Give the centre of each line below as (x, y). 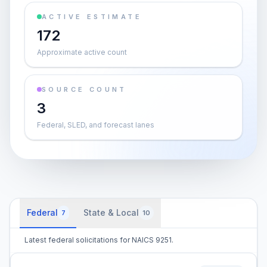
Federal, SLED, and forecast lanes (96, 125)
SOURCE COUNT (84, 89)
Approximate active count (82, 52)
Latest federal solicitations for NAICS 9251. (99, 240)
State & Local (111, 212)
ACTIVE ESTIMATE (92, 17)
